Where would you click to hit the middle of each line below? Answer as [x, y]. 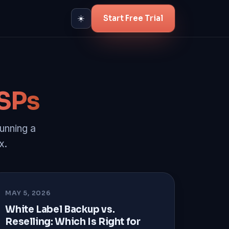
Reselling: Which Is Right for [73, 221]
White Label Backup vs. [60, 209]
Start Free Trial [133, 18]
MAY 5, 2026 [28, 193]
